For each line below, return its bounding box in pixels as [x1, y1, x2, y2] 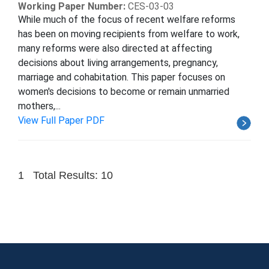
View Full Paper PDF [18, 114, 104, 126]
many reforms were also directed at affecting [18, 42, 212, 54]
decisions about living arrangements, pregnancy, [18, 56, 218, 68]
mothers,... [18, 100, 61, 112]
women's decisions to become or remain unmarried [18, 85, 229, 97]
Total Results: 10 [33, 169, 113, 181]
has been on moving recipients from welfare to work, [18, 28, 240, 40]
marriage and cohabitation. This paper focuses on [18, 71, 225, 83]
